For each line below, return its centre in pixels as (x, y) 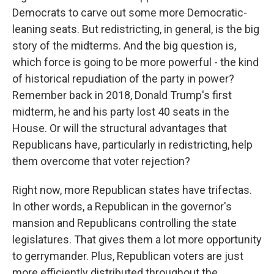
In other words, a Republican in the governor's (122, 206)
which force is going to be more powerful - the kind (135, 62)
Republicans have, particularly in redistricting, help (132, 145)
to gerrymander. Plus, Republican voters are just (128, 256)
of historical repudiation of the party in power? (123, 79)
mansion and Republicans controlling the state (124, 223)
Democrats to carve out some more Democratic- (130, 13)
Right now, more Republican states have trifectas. (132, 190)
